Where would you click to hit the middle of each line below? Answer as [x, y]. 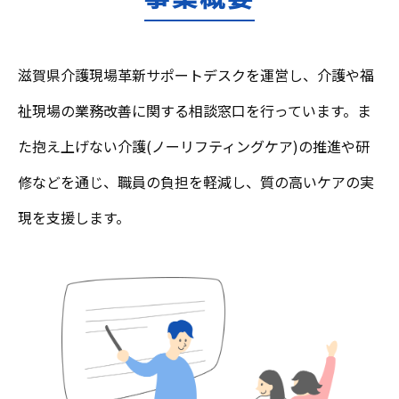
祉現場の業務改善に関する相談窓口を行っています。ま [195, 111]
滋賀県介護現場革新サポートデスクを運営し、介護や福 [196, 75]
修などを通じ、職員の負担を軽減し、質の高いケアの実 [196, 182]
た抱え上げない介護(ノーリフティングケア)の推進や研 [194, 147]
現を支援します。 [74, 218]
